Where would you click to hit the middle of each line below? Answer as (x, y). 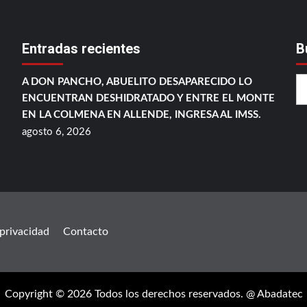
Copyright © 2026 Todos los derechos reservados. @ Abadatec (153, 294)
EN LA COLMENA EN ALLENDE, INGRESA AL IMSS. (141, 115)
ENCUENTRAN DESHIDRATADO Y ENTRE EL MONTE (148, 99)
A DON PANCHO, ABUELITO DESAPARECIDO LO (137, 82)
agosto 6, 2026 (56, 132)
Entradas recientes (81, 49)
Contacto (86, 232)
